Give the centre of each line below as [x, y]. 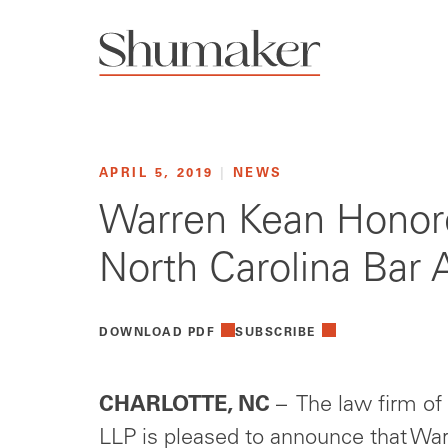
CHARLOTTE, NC [184, 406]
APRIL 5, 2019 [160, 174]
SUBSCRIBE [275, 333]
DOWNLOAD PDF [157, 333]
